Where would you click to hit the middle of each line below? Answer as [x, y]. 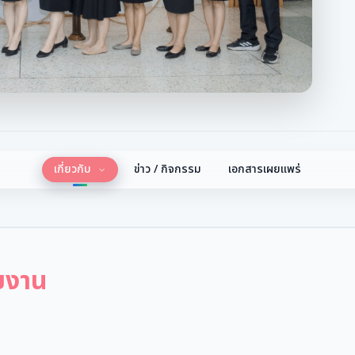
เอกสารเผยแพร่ [264, 170]
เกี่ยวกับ [74, 170]
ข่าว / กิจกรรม [167, 170]
